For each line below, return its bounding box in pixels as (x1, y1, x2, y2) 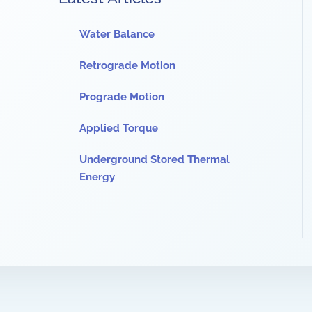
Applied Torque (79, 122, 158, 134)
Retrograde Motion (79, 59, 175, 72)
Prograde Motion (79, 91, 164, 103)
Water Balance (79, 28, 155, 40)
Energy (79, 171, 115, 183)
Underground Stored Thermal (79, 153, 230, 166)
